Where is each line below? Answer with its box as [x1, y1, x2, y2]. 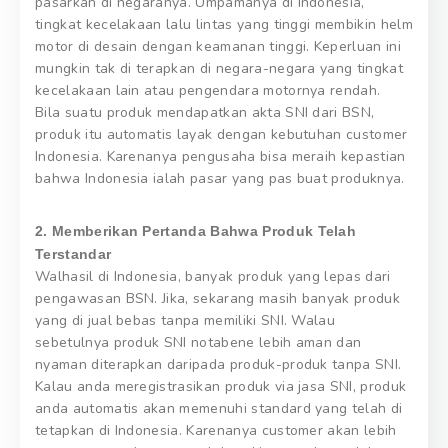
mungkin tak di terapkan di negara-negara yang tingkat [35, 59, 403, 79]
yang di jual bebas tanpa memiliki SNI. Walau [35, 311, 336, 331]
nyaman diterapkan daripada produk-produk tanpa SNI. [35, 355, 402, 375]
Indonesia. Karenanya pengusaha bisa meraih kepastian [35, 147, 406, 167]
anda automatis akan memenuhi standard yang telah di [35, 399, 403, 419]
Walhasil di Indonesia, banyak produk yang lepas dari [35, 267, 391, 287]
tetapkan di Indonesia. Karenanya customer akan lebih [35, 421, 397, 441]
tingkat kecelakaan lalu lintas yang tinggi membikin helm [35, 15, 413, 35]
